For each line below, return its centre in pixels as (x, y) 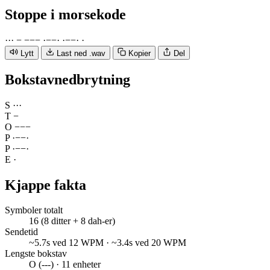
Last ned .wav (81, 53)
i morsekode (88, 14)
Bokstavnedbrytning (67, 79)
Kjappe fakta (46, 185)
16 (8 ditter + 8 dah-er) (72, 221)
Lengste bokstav (36, 254)
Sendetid (21, 232)
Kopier (140, 53)
